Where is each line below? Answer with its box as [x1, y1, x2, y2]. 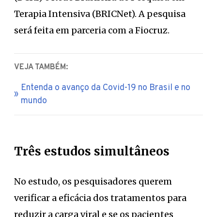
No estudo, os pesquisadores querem [14, 175, 172, 187]
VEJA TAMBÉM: [14, 62, 68, 72]
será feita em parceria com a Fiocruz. [14, 24, 170, 36]
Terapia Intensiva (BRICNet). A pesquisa [14, 8, 186, 19]
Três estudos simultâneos [14, 143, 170, 159]
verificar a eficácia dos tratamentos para [14, 192, 186, 203]
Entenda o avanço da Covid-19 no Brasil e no [21, 82, 190, 93]
